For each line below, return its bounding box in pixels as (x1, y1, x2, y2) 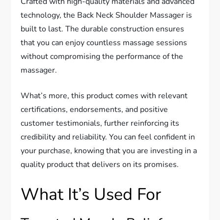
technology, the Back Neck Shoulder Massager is (21, 10, 192, 21)
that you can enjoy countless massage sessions (21, 37, 188, 49)
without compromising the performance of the (21, 51, 184, 62)
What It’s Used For (21, 183, 162, 206)
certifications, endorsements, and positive (21, 104, 168, 115)
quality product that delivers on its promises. (21, 159, 179, 170)
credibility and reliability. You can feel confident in (21, 132, 195, 143)
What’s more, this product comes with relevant (21, 90, 188, 102)
